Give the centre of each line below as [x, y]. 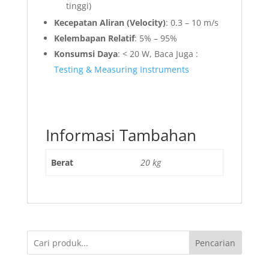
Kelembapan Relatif [94, 38]
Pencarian [216, 243]
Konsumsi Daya [86, 54]
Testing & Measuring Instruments [121, 70]
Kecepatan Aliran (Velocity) [110, 23]
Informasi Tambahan [121, 135]
